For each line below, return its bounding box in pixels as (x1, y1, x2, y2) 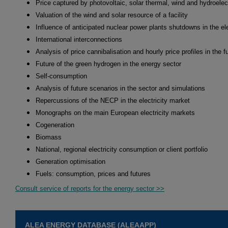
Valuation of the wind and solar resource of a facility (36, 11, 188, 19)
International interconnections (36, 36, 122, 44)
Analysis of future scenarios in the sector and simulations (36, 84, 205, 93)
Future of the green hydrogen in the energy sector (36, 60, 181, 68)
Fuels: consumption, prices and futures (36, 170, 151, 178)
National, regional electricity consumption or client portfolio (36, 146, 208, 154)
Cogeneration (36, 121, 74, 129)
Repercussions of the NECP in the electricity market (36, 97, 190, 105)
